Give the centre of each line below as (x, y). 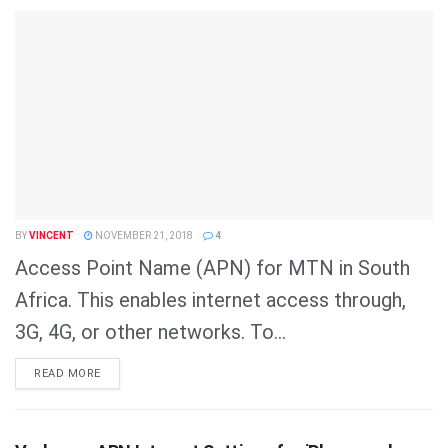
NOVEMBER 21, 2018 (143, 235)
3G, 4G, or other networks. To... (150, 331)
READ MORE (67, 373)
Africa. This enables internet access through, (210, 299)
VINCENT (51, 235)
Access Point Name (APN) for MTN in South (212, 267)
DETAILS (124, 372)
